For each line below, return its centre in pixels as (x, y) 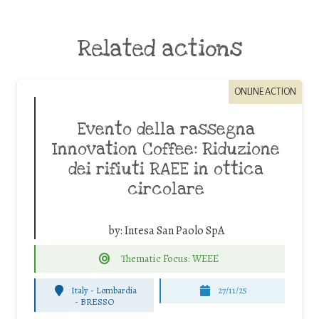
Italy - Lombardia (104, 291)
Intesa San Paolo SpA (174, 231)
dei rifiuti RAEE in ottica (166, 170)
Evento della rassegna (166, 130)
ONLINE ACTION (265, 91)
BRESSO (98, 301)
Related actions (159, 49)
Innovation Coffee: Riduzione (166, 150)
